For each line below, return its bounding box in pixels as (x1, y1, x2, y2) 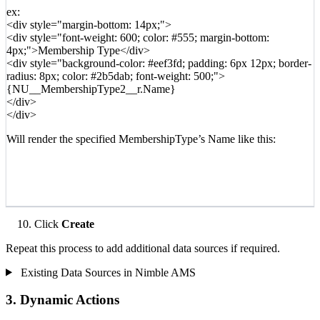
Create (61, 217, 94, 230)
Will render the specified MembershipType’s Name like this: (6, 132, 276, 145)
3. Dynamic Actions (6, 292, 119, 308)
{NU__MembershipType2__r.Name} (6, 82, 176, 95)
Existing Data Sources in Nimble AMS (17, 266, 196, 279)
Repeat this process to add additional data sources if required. (6, 241, 280, 254)
